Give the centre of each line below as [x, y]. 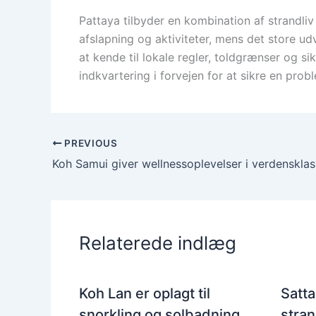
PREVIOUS [90, 143]
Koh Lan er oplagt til [145, 293]
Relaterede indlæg [158, 243]
